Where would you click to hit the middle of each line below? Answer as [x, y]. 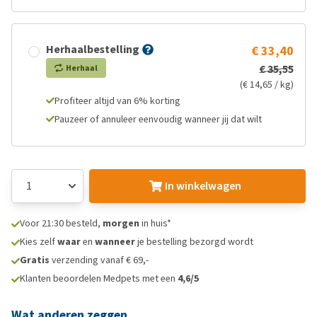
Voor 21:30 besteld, [61, 223]
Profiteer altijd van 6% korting [117, 101]
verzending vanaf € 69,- [99, 260]
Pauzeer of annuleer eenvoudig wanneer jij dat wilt [158, 119]
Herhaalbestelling [93, 49]
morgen [121, 223]
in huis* [155, 223]
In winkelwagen [203, 186]
